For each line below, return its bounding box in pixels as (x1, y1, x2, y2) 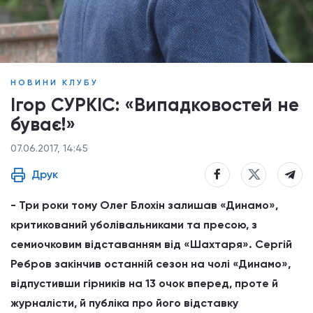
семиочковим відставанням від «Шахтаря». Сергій (10, 238, 292, 251)
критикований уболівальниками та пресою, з (10, 218, 257, 231)
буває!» (10, 113, 75, 136)
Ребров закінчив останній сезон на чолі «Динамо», (10, 257, 291, 270)
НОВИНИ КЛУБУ (10, 78, 99, 87)
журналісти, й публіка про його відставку (10, 296, 238, 310)
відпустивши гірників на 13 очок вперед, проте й (10, 277, 278, 290)
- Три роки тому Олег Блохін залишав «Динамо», (10, 198, 278, 212)
